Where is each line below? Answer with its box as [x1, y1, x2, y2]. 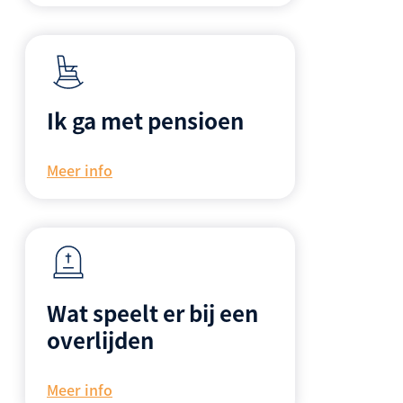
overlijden [47, 324, 154, 356]
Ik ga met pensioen [47, 104, 244, 137]
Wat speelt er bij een [47, 297, 258, 329]
